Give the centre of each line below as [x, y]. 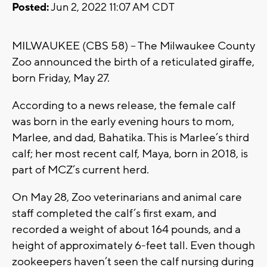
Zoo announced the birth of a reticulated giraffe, [133, 62]
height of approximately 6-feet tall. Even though [133, 246]
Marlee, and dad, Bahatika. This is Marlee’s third [131, 138]
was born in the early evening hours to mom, [123, 122]
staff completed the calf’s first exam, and [114, 214]
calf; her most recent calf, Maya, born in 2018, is [130, 154]
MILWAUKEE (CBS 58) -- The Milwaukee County [133, 46]
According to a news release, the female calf [124, 106]
